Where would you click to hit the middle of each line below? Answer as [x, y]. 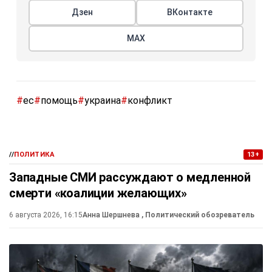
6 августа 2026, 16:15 [46, 215]
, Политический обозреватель [198, 215]
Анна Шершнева [112, 215]
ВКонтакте [190, 12]
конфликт [150, 101]
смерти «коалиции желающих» [98, 193]
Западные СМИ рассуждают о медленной [130, 178]
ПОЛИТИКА [35, 155]
